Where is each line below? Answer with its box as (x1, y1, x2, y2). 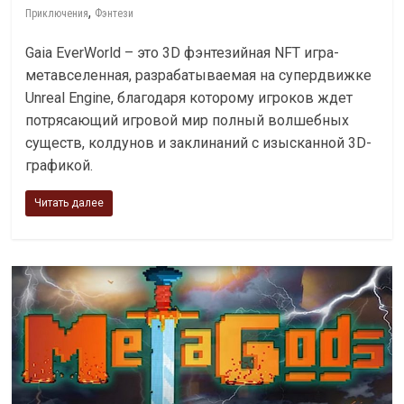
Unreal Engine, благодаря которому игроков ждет (25, 89, 353, 106)
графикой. (25, 157, 94, 174)
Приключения (25, 7, 89, 20)
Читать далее (34, 197, 105, 209)
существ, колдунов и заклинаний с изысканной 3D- (25, 134, 372, 151)
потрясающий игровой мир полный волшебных (25, 112, 350, 129)
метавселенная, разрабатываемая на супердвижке (25, 67, 372, 84)
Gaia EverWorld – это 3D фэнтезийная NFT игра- (25, 44, 340, 61)
